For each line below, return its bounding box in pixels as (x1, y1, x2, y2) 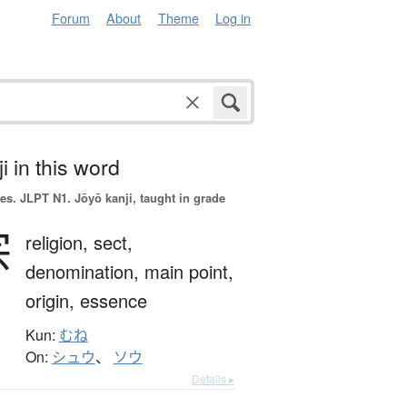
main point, (144, 258, 233, 285)
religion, (25, 229, 94, 256)
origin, (25, 287, 80, 314)
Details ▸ (192, 371, 234, 387)
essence (79, 287, 147, 314)
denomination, (25, 258, 144, 285)
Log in (215, 8, 251, 27)
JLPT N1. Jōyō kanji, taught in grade (15, 189, 225, 207)
